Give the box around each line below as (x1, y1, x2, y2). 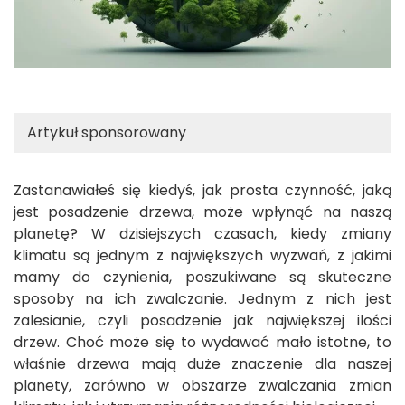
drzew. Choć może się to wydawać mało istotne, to (14, 332, 391, 353)
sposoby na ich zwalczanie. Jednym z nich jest (14, 288, 391, 310)
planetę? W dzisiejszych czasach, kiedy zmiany (14, 223, 391, 245)
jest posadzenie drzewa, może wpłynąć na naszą (14, 202, 391, 223)
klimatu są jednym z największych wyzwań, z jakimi (14, 245, 391, 267)
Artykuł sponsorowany (27, 122, 186, 144)
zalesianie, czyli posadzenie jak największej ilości (14, 310, 391, 332)
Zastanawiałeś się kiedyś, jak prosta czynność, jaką (14, 180, 391, 202)
